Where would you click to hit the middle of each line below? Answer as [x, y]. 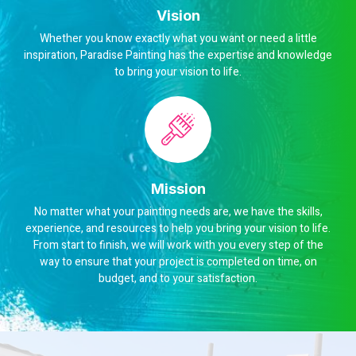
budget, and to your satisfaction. [178, 278]
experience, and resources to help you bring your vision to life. [178, 228]
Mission [178, 188]
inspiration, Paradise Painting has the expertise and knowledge [178, 55]
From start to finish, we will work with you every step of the [178, 245]
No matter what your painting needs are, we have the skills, [178, 211]
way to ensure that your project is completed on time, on [178, 261]
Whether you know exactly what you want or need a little [178, 38]
